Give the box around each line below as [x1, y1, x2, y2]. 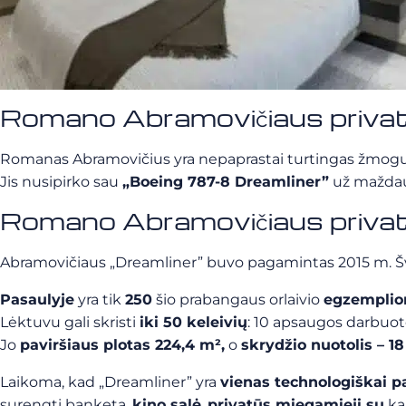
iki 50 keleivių [140, 314, 247, 331]
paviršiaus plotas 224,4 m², [20, 336, 225, 353]
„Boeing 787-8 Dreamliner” [122, 173, 329, 190]
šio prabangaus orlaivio [152, 291, 324, 308]
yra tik [74, 291, 125, 308]
